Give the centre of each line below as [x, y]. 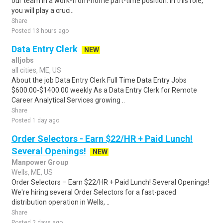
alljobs [23, 60]
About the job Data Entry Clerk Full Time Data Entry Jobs [99, 80]
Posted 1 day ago [35, 120]
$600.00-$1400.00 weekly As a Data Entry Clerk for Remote [104, 90]
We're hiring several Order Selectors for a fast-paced [94, 192]
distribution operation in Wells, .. [60, 202]
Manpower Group [40, 162]
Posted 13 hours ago [40, 31]
